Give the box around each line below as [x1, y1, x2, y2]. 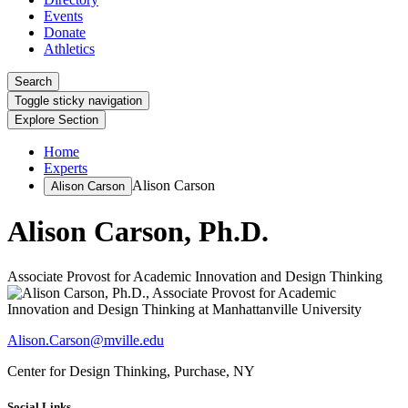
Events [44, 8, 83, 24]
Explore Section [15, 113, 98, 127]
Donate [44, 25, 86, 40]
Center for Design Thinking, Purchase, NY [7, 362, 255, 379]
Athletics [44, 41, 95, 56]
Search [15, 75, 52, 88]
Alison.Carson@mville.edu [7, 331, 164, 348]
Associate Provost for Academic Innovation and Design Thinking [7, 268, 382, 284]
